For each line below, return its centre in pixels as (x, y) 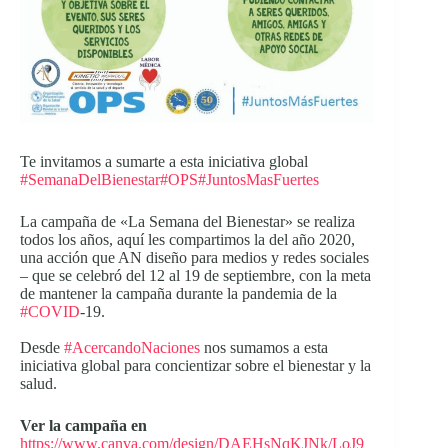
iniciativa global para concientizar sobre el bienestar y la (195, 366)
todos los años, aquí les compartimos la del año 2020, (187, 240)
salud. (38, 384)
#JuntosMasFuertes (258, 180)
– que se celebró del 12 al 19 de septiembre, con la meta (195, 276)
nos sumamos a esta (264, 348)
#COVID (50, 312)
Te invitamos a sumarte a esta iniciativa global (164, 162)
